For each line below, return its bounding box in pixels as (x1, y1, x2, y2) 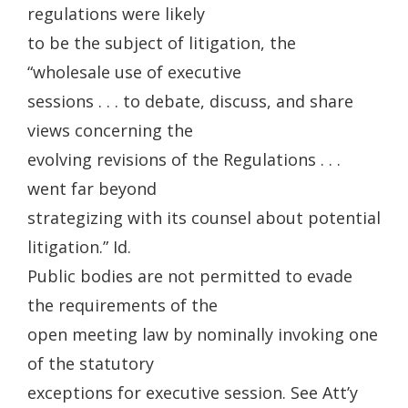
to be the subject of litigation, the (27, 32, 296, 54)
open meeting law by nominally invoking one (27, 323, 378, 345)
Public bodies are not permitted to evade (27, 265, 352, 287)
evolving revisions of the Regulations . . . (27, 148, 341, 170)
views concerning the (27, 119, 193, 141)
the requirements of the (27, 294, 218, 316)
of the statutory (27, 352, 154, 374)
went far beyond (27, 178, 157, 199)
